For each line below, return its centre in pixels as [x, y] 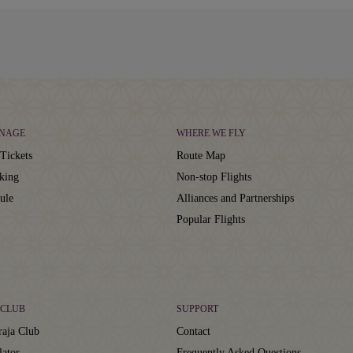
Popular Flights [211, 219]
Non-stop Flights [214, 176]
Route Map [201, 155]
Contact [193, 331]
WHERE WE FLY [211, 133]
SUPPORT [197, 308]
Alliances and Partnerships [235, 198]
